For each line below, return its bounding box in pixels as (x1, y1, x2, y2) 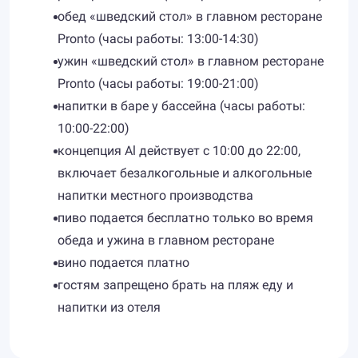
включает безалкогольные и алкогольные (58, 165, 312, 181)
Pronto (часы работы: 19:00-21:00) (58, 76, 259, 91)
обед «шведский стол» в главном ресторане (58, 9, 322, 24)
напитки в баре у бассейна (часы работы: (58, 98, 305, 113)
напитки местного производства (58, 188, 253, 203)
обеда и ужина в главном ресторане (58, 233, 274, 248)
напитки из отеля (58, 300, 161, 315)
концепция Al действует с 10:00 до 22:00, (58, 143, 300, 158)
